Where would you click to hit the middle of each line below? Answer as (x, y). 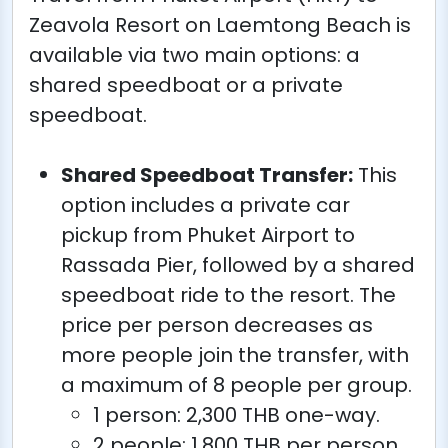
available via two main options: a (194, 54)
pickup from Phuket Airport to (208, 234)
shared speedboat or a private (186, 84)
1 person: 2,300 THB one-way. (236, 414)
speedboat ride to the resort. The (228, 294)
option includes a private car (205, 204)
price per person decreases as (217, 324)
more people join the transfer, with (235, 354)
